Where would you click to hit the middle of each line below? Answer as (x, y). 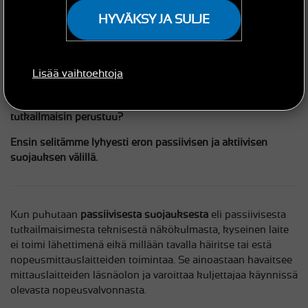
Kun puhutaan (45, 214)
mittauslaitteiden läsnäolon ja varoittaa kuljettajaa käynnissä (154, 275)
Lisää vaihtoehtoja (78, 74)
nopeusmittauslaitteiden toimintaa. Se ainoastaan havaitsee (151, 260)
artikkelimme (41, 102)
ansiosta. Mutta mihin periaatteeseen (173, 102)
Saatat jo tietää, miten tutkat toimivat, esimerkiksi (127, 87)
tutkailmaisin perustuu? (67, 117)
